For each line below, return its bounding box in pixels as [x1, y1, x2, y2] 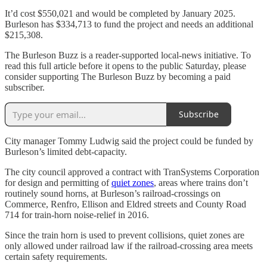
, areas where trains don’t [154, 177, 248, 188]
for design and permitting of [5, 177, 111, 188]
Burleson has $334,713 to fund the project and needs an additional [5, 18, 253, 29]
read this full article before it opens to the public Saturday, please [5, 60, 246, 71]
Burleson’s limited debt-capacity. [5, 146, 127, 157]
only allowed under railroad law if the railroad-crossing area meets [5, 240, 253, 251]
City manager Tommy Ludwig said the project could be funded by [5, 135, 253, 146]
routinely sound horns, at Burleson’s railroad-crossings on [5, 188, 221, 198]
